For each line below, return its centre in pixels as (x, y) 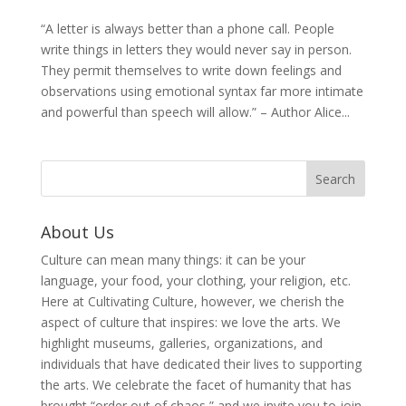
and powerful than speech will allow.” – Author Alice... (195, 112)
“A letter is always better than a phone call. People (187, 29)
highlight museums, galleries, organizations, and (181, 343)
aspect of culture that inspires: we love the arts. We (190, 323)
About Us (77, 232)
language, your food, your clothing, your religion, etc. (195, 281)
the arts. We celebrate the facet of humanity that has (196, 385)
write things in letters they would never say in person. (196, 50)
